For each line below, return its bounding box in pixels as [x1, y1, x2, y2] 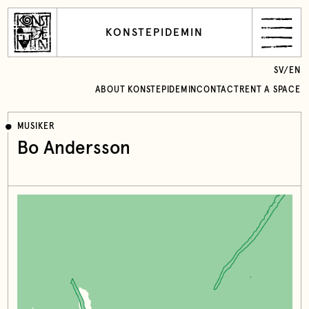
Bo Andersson [17, 139, 130, 158]
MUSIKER [17, 122, 55, 132]
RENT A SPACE [239, 85, 301, 94]
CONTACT [197, 85, 239, 94]
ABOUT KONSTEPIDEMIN [94, 85, 197, 94]
